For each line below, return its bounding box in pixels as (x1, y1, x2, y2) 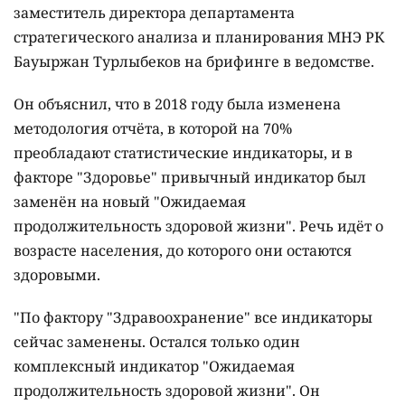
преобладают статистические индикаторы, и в (14, 142, 353, 163)
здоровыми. (14, 264, 100, 285)
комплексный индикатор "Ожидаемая (14, 355, 295, 376)
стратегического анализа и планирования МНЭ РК (14, 26, 384, 47)
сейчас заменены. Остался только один (14, 331, 300, 352)
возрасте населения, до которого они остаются (14, 240, 352, 260)
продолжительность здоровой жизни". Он (14, 380, 320, 400)
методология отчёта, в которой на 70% (14, 118, 292, 138)
